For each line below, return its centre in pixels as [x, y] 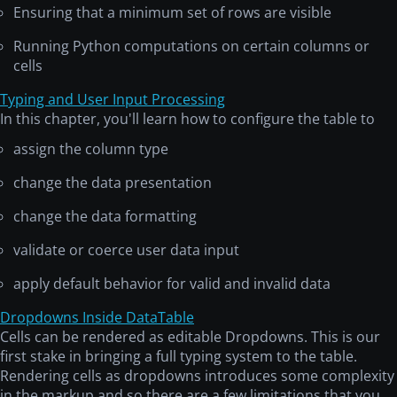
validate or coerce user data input [126, 250]
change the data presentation [113, 183]
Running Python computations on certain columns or [191, 47]
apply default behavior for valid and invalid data [172, 284]
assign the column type [91, 149]
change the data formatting [105, 217]
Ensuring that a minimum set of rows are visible [172, 13]
